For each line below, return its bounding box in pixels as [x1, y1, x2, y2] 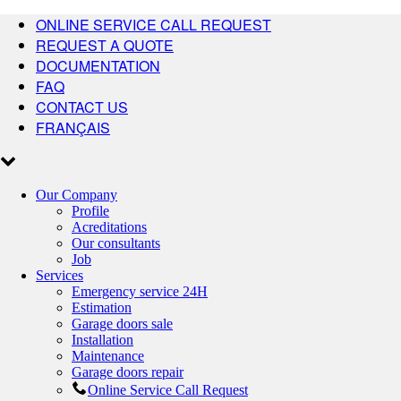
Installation [72, 332, 133, 347]
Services [36, 268, 83, 283]
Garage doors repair [72, 364, 183, 380]
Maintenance [72, 348, 144, 363]
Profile [72, 203, 109, 218]
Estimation [72, 300, 132, 315]
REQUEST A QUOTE [36, 35, 174, 55]
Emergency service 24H [72, 284, 208, 299]
